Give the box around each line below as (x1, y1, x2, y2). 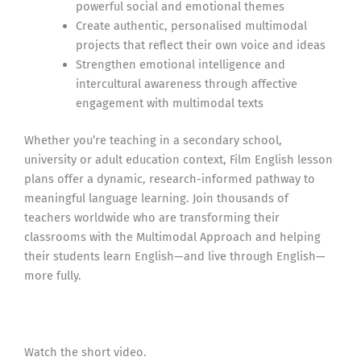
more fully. (24, 268, 81, 284)
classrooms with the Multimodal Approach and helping (24, 230, 321, 245)
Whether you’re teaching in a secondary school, (24, 133, 282, 148)
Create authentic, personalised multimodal (75, 19, 307, 34)
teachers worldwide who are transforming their (24, 210, 280, 226)
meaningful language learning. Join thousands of (24, 191, 288, 206)
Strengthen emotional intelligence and (75, 57, 285, 73)
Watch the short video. (24, 344, 147, 359)
